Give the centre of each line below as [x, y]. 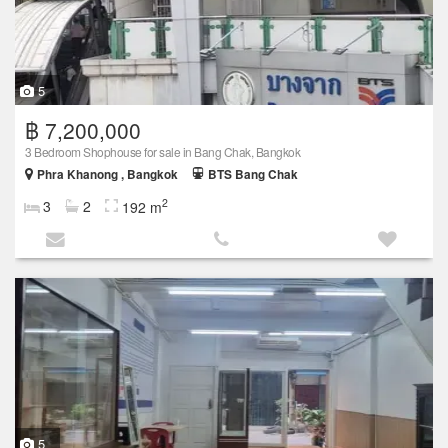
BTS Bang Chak [253, 175]
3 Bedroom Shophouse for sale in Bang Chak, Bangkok [162, 152]
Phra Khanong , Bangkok [107, 175]
